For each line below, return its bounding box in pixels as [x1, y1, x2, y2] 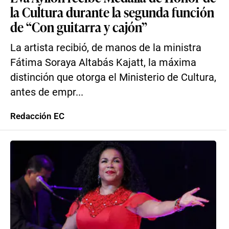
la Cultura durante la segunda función [10, 3, 214, 21]
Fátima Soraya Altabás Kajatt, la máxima [10, 57, 196, 68]
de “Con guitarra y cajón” [10, 17, 147, 36]
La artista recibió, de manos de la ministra [10, 42, 201, 54]
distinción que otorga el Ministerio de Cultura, [10, 72, 216, 83]
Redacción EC [10, 111, 64, 121]
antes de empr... [10, 86, 83, 98]
